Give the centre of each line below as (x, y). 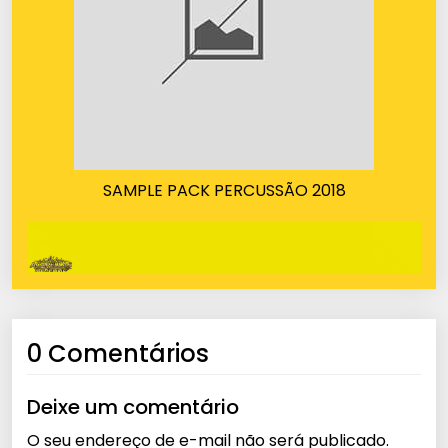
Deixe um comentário (133, 407)
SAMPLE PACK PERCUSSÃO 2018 (224, 191)
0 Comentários (118, 354)
